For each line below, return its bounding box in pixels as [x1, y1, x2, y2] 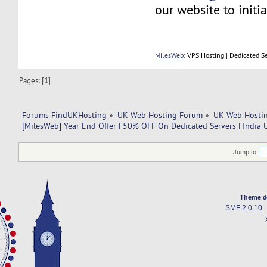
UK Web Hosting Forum [117, 109, 203, 120]
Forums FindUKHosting [21, 109, 107, 120]
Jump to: [233, 148, 259, 156]
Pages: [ [19, 75, 45, 85]
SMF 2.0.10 [225, 204, 262, 212]
